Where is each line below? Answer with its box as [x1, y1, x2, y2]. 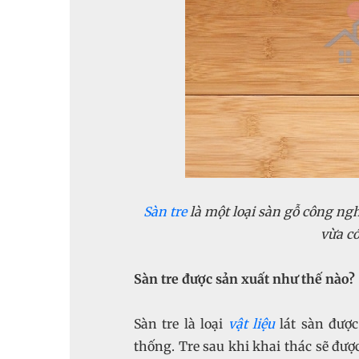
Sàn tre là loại [134, 316, 228, 332]
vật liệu [228, 316, 275, 332]
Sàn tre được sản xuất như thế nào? [134, 271, 355, 287]
